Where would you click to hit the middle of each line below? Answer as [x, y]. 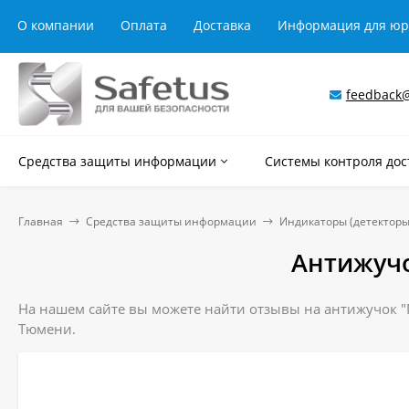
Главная [41, 221]
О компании [56, 25]
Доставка [222, 25]
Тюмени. [47, 329]
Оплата [144, 25]
